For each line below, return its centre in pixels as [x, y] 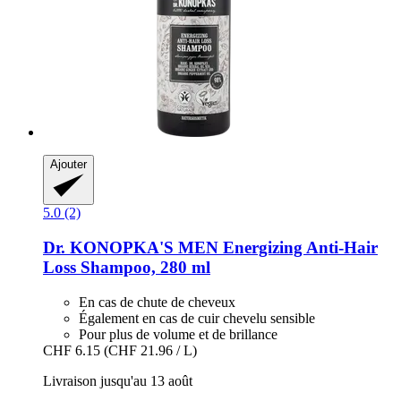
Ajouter [68, 165]
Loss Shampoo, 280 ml [127, 268]
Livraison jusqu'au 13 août [118, 380]
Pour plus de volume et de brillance [178, 334]
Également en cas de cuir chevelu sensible [197, 318]
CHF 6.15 [72, 350]
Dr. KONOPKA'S [108, 248]
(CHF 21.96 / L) [150, 350]
